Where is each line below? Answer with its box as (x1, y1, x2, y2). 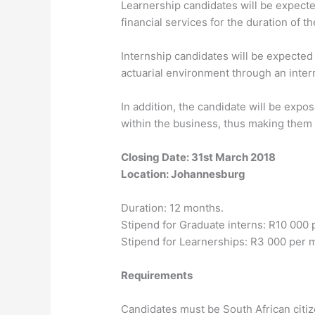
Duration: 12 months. (121, 201, 224, 215)
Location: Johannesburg (121, 167, 246, 181)
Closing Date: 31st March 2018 (121, 150, 276, 165)
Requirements (121, 269, 193, 283)
